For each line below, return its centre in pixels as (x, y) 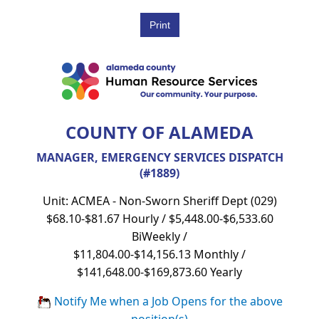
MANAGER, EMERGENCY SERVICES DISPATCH (159, 157)
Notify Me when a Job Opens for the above (167, 301)
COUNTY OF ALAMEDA (159, 132)
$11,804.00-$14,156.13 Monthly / (159, 254)
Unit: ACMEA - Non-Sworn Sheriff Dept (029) (159, 200)
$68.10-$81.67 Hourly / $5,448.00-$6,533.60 (159, 218)
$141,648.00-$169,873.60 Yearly (159, 272)
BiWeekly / (159, 236)
